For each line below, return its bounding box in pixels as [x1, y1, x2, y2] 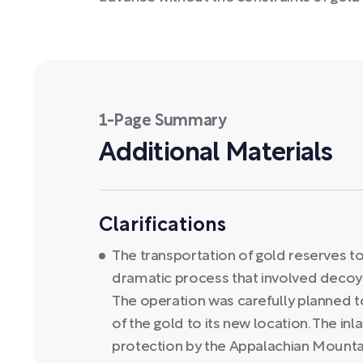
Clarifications [99, 217, 226, 235]
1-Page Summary [99, 114, 227, 129]
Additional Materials [99, 142, 333, 165]
